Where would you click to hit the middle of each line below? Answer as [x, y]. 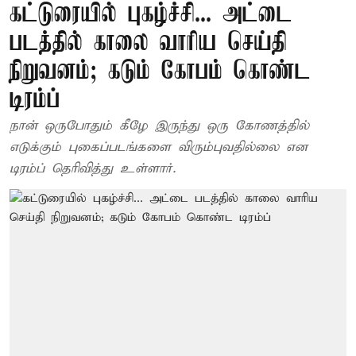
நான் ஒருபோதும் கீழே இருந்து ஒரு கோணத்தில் [159, 126]
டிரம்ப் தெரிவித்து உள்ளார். [93, 169]
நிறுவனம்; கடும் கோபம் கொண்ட [160, 72]
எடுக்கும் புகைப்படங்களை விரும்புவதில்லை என [159, 147]
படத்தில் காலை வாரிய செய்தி [148, 43]
